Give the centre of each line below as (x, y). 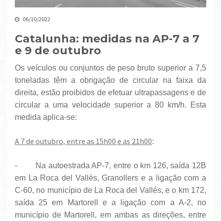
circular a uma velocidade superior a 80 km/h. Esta (110, 105)
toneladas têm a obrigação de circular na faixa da (110, 80)
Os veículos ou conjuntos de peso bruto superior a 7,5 (18, 68)
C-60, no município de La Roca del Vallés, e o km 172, (110, 190)
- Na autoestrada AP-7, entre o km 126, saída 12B (110, 166)
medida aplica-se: (47, 117)
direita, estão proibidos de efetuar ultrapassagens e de (110, 93)
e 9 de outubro (58, 51)
